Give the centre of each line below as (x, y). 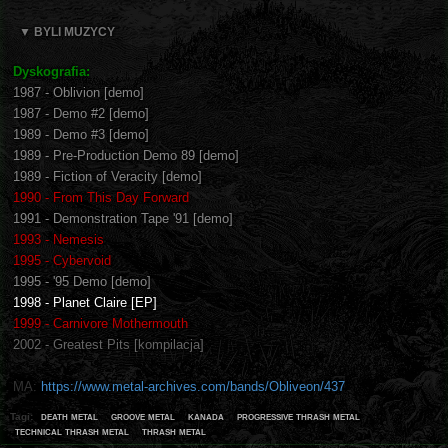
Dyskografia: (51, 71)
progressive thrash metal (298, 415)
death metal (69, 415)
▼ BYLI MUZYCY (67, 31)
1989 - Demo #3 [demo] (81, 134)
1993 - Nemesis (58, 239)
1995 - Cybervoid (62, 260)
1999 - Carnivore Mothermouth (100, 323)
